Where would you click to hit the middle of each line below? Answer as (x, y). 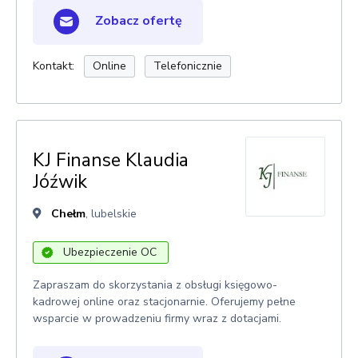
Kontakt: (54, 66)
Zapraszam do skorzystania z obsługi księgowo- (155, 285)
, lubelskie (111, 214)
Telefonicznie (188, 66)
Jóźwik (60, 182)
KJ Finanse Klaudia (111, 160)
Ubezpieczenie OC (110, 252)
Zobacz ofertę (137, 20)
